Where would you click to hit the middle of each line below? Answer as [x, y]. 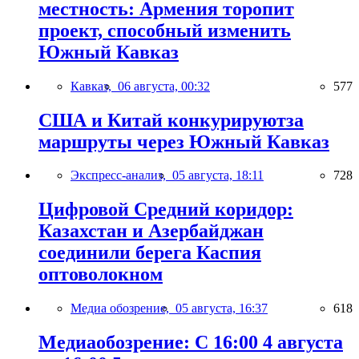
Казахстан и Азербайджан [151, 231]
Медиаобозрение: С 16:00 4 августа [191, 343]
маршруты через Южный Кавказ [184, 141]
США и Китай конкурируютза [171, 120]
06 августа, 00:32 [164, 86]
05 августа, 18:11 [218, 175]
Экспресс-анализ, [121, 175]
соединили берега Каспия [150, 253]
